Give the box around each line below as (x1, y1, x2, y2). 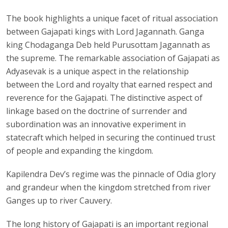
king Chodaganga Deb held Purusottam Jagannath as (6, 39, 211, 50)
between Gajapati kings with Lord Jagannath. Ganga (6, 25, 205, 37)
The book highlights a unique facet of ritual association (6, 12, 218, 24)
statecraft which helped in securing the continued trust (6, 131, 216, 143)
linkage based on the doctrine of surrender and (6, 105, 187, 117)
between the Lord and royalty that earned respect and (6, 78, 213, 90)
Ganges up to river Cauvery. (6, 194, 112, 206)
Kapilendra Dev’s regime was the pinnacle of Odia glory (6, 168, 216, 180)
